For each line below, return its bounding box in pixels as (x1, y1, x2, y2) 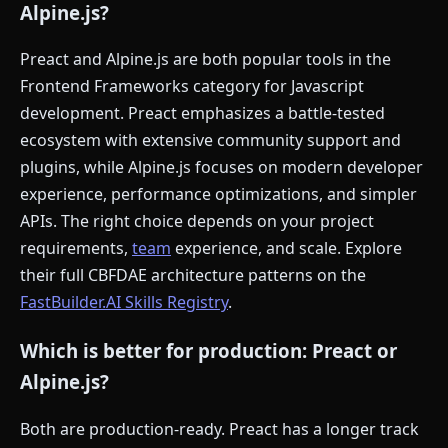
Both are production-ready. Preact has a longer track (20, 417, 419, 440)
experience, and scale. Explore (171, 237, 402, 260)
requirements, (20, 237, 132, 260)
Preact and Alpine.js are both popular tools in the (20, 48, 391, 71)
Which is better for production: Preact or (20, 338, 397, 364)
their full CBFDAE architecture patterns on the (20, 264, 366, 287)
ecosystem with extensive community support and (20, 129, 401, 152)
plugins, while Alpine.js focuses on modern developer (20, 156, 423, 179)
